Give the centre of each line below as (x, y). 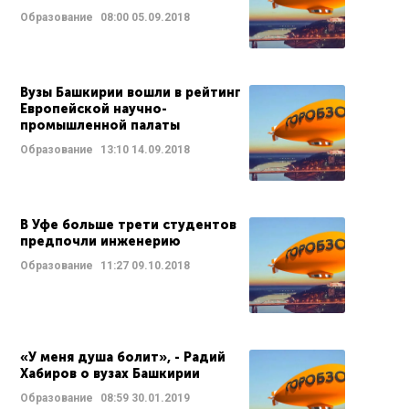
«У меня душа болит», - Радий (123, 357)
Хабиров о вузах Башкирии (110, 374)
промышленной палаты (100, 126)
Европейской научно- (94, 109)
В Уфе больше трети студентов (128, 225)
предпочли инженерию (100, 241)
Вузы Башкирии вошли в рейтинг (131, 93)
